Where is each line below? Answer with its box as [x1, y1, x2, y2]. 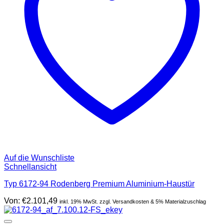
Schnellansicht [4, 162, 56, 171]
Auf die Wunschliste [4, 153, 74, 162]
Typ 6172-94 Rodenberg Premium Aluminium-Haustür [4, 179, 194, 188]
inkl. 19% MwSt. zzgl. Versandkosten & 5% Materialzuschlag [59, 198, 206, 204]
